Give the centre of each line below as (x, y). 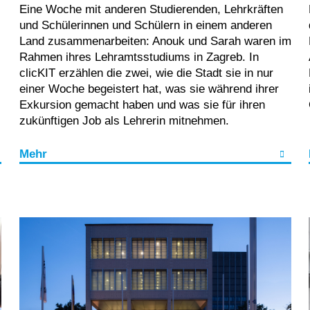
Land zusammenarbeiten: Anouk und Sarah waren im (155, 42)
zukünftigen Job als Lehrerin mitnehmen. (126, 121)
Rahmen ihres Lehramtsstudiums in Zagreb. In (139, 57)
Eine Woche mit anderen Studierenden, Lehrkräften (151, 10)
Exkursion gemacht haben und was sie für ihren (142, 105)
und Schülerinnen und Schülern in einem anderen (145, 26)
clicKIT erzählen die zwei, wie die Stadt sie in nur (146, 73)
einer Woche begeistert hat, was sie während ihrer (149, 89)
